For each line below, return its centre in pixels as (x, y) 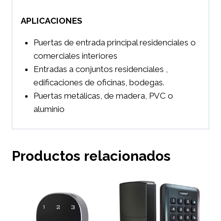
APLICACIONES (52, 21)
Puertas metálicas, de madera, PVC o (103, 96)
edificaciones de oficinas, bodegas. (99, 83)
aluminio (49, 109)
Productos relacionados (91, 156)
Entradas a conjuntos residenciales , (100, 69)
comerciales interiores (75, 56)
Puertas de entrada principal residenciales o (114, 43)
